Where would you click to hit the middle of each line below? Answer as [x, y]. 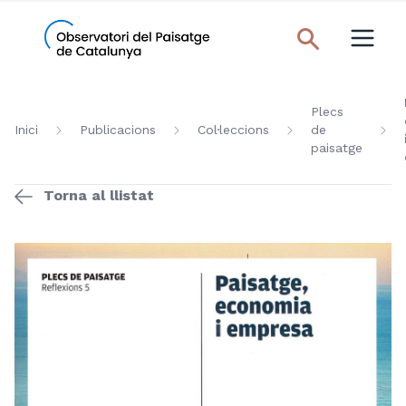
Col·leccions [233, 129]
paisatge [337, 147]
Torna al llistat [99, 195]
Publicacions [118, 129]
